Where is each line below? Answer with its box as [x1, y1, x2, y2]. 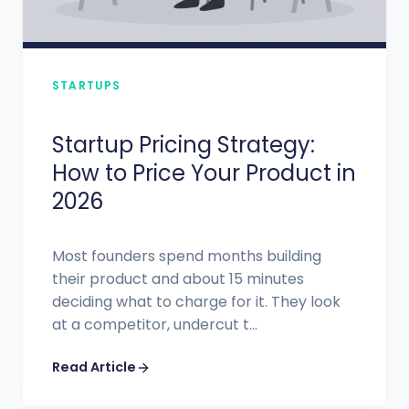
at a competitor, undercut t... [52, 314, 257, 336]
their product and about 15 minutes [52, 268, 304, 290]
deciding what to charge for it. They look [52, 291, 341, 313]
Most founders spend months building [52, 246, 321, 267]
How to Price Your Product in [52, 158, 356, 189]
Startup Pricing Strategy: [52, 130, 315, 161]
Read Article [52, 358, 136, 377]
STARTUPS [52, 78, 121, 94]
